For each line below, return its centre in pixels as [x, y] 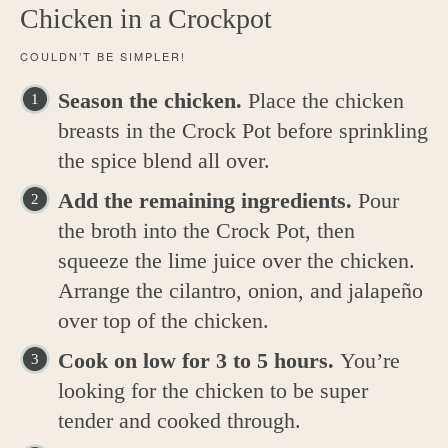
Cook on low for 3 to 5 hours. [199, 361]
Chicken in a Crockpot [146, 19]
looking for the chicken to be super [213, 391]
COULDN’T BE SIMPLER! [103, 56]
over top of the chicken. [166, 321]
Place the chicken [326, 101]
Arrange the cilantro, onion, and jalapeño [240, 291]
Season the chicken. [153, 101]
